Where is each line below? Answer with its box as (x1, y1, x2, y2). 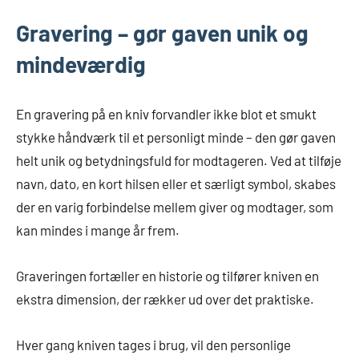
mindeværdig (16, 50, 146, 79)
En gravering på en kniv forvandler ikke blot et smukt (16, 106, 317, 123)
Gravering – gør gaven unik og (16, 19, 309, 47)
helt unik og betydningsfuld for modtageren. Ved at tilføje (16, 152, 341, 169)
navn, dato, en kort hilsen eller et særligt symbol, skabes (16, 175, 336, 192)
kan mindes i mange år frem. (16, 222, 179, 239)
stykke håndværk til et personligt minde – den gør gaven (16, 129, 336, 146)
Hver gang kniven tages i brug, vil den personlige (16, 337, 291, 353)
